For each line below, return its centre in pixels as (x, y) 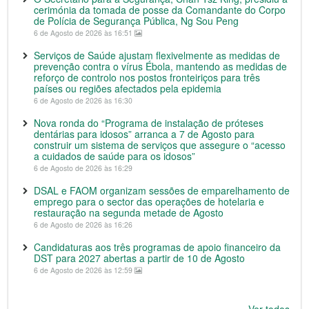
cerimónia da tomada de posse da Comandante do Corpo (160, 10)
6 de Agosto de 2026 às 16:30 (83, 100)
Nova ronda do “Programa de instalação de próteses (149, 123)
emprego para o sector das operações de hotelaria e (149, 201)
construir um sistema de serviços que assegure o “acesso (160, 145)
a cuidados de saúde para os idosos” (114, 156)
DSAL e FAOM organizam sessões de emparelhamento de (162, 190)
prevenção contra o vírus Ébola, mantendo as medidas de (160, 66)
